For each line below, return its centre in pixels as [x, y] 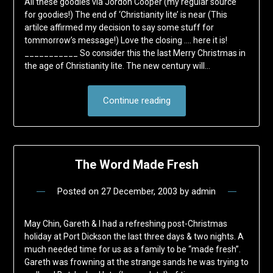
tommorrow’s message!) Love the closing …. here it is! [126, 41]
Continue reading [136, 101]
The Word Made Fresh [136, 165]
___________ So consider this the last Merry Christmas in [135, 53]
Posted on [79, 192]
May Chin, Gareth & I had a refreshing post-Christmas [126, 224]
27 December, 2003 [139, 192]
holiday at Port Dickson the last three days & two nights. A [134, 237]
